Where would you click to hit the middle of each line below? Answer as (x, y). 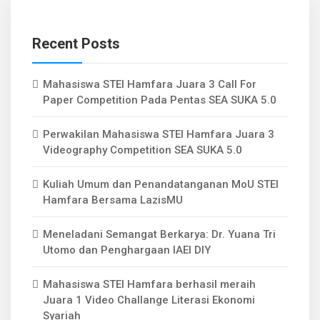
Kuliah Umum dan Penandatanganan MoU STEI (161, 184)
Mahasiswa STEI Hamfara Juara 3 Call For (150, 84)
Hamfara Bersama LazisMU (113, 200)
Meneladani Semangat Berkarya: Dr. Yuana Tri (159, 234)
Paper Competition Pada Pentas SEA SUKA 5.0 (160, 100)
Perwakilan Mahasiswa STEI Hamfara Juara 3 (159, 134)
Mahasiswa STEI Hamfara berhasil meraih (149, 284)
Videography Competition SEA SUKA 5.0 (142, 150)
